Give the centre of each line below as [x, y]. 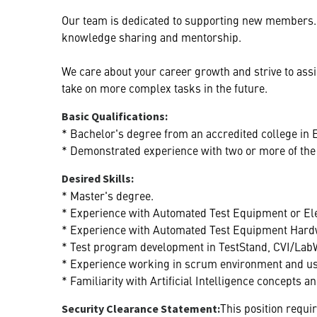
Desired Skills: [98, 178]
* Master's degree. [108, 195]
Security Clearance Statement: [141, 308]
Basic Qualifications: [115, 116]
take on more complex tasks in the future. [165, 87]
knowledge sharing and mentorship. [151, 36]
